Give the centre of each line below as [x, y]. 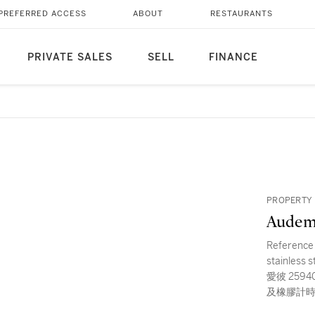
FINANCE [233, 57]
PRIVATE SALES [70, 57]
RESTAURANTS [241, 14]
